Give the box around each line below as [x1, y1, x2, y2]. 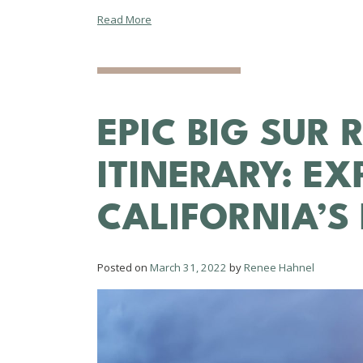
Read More [97, 11, 152, 27]
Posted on [97, 259, 150, 275]
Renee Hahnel [244, 259, 314, 275]
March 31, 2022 [150, 259, 227, 275]
